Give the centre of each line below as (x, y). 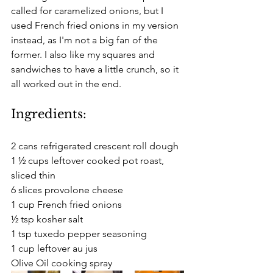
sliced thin (33, 175)
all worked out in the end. (67, 83)
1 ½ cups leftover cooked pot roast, (89, 160)
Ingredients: (49, 114)
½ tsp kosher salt (47, 219)
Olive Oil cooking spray (62, 263)
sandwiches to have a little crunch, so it (96, 69)
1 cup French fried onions (66, 204)
